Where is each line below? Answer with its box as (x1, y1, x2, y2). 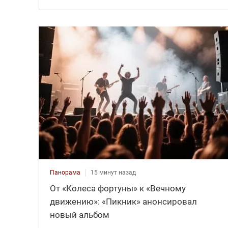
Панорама (49, 169, 80, 177)
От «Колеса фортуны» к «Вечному (49, 183, 186, 194)
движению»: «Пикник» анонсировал (49, 196, 197, 207)
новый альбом (49, 210, 109, 220)
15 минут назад (90, 169, 136, 177)
